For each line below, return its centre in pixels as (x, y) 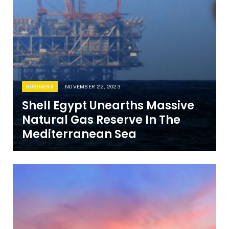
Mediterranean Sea (79, 134)
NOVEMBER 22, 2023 (93, 87)
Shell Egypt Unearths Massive (108, 106)
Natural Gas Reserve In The (101, 120)
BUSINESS (40, 87)
